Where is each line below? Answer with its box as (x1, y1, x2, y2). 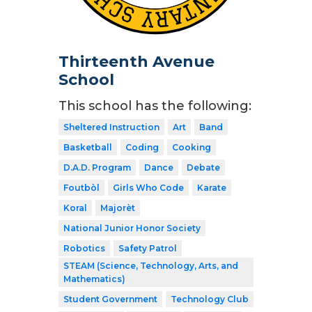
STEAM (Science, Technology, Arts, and (63, 260, 238, 271)
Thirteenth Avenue (58, 52, 214, 71)
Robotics (63, 242, 105, 253)
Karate (197, 182, 226, 193)
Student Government (63, 293, 157, 304)
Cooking (172, 141, 211, 153)
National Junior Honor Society (63, 222, 201, 233)
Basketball (63, 141, 112, 153)
